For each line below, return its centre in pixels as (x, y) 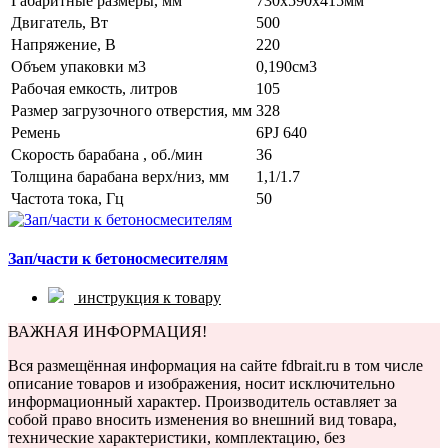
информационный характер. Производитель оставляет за (202, 402)
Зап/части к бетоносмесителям (118, 259)
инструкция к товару (149, 298)
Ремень (35, 132)
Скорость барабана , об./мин (107, 154)
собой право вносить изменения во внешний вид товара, (202, 420)
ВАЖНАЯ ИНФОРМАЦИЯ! (107, 332)
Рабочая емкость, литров (94, 88)
